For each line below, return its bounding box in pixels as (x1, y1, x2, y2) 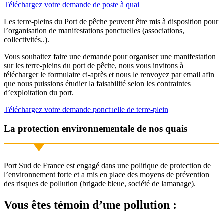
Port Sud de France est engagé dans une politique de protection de (4, 161, 211, 170)
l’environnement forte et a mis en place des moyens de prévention (4, 170, 209, 179)
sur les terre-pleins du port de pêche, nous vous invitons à (4, 61, 183, 70)
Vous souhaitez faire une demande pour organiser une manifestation (4, 52, 216, 61)
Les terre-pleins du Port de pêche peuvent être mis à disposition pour (4, 17, 218, 26)
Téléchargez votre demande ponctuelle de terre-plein (4, 105, 168, 113)
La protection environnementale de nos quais (4, 123, 187, 134)
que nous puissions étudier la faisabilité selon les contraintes (4, 79, 191, 88)
